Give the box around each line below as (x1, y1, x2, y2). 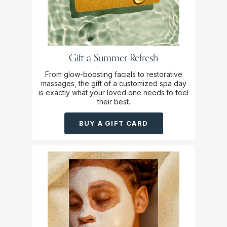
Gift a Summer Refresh (69, 51, 158, 64)
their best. (97, 97, 130, 106)
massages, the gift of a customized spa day (41, 79, 186, 88)
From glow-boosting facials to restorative (45, 70, 182, 79)
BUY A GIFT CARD (79, 119, 148, 128)
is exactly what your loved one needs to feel (39, 88, 188, 97)
